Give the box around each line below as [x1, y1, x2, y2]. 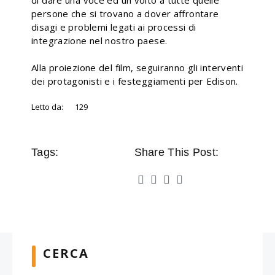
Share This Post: [134, 145, 219, 158]
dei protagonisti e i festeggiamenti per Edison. [31, 75, 238, 87]
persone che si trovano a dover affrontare [31, 7, 219, 20]
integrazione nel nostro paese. [31, 34, 168, 47]
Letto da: [31, 101, 63, 112]
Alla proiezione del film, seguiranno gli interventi [31, 61, 244, 74]
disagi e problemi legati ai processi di [31, 21, 196, 33]
